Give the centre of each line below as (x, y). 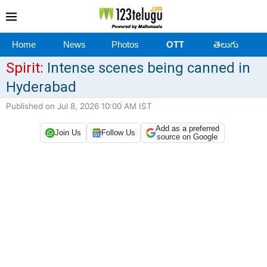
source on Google (187, 136)
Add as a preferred (187, 128)
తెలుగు (226, 44)
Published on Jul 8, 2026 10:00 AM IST (79, 106)
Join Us (68, 133)
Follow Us (118, 133)
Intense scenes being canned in (147, 68)
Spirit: (25, 68)
